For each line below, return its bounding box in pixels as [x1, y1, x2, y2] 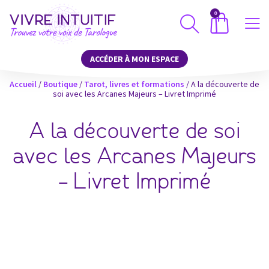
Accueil [10, 79, 37, 89]
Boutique [43, 79, 77, 89]
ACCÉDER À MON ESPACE [90, 53, 179, 64]
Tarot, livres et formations [84, 79, 184, 89]
